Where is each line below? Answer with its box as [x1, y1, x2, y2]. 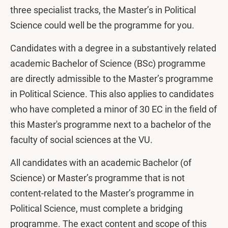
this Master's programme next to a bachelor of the [10, 119, 211, 130]
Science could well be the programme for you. [10, 20, 194, 31]
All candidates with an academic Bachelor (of [10, 157, 191, 168]
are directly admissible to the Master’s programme [10, 73, 213, 84]
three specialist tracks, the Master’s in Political [10, 5, 196, 15]
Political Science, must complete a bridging [10, 203, 183, 214]
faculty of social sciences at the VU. [10, 134, 155, 145]
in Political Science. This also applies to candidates [10, 89, 214, 99]
